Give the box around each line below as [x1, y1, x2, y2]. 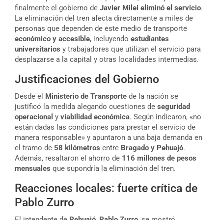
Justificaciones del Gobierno [15, 73, 159, 86]
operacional [15, 112, 53, 122]
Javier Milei [100, 3, 138, 13]
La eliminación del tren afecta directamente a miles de [15, 14, 193, 23]
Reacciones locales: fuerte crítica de [15, 182, 197, 195]
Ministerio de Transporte [45, 92, 127, 101]
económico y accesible [15, 34, 90, 44]
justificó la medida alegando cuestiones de [15, 102, 157, 111]
